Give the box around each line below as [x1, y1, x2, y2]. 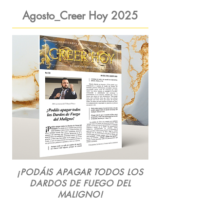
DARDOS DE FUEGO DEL [30, 178, 131, 189]
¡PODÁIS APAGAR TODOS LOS [17, 167, 144, 178]
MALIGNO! [57, 189, 103, 200]
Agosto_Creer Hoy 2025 [22, 9, 138, 22]
